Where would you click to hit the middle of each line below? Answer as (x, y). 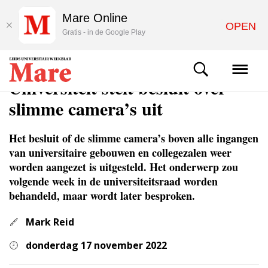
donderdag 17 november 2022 (96, 245)
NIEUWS (22, 67)
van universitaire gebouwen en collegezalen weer (120, 153)
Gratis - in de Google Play (104, 32)
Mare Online (95, 18)
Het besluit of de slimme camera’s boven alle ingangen (134, 138)
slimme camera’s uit (86, 108)
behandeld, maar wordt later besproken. (102, 196)
